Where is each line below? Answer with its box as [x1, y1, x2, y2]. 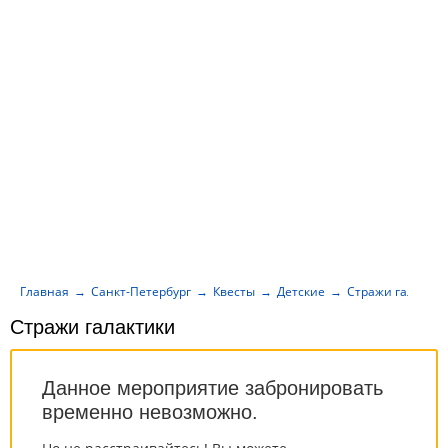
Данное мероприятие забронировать [42, 377, 383, 399]
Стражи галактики [10, 316, 175, 338]
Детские [277, 282, 325, 300]
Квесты [213, 282, 255, 300]
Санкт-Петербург [91, 282, 191, 300]
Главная [20, 282, 69, 300]
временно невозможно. [42, 401, 258, 423]
